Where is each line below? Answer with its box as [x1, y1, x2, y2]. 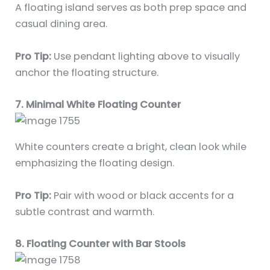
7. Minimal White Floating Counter [15, 97, 181, 111]
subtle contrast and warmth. [15, 204, 155, 219]
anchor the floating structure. [15, 65, 159, 80]
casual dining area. [15, 17, 108, 31]
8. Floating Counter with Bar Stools [15, 236, 186, 251]
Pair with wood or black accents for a [51, 188, 234, 202]
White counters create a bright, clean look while [15, 140, 247, 154]
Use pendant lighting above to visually [51, 49, 240, 63]
